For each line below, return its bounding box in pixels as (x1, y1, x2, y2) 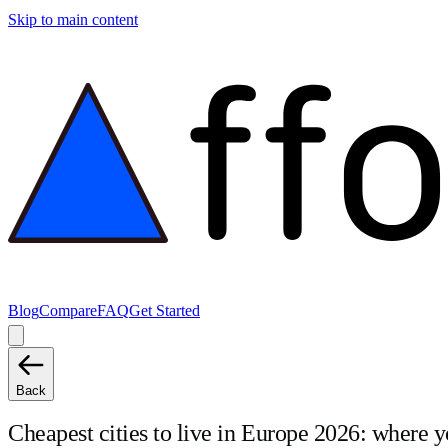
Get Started (129, 302, 200, 319)
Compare (39, 302, 97, 319)
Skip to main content (8, 11, 138, 28)
